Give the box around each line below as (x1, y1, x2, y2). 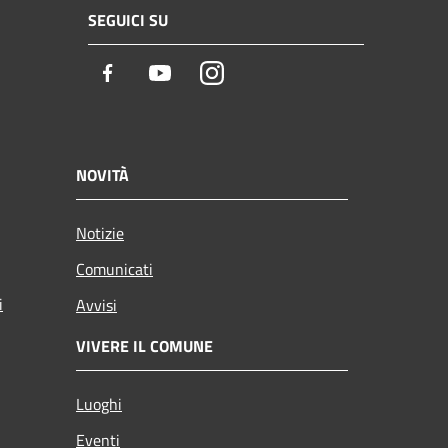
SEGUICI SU (88, 8, 168, 33)
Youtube (171, 60, 234, 88)
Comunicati (76, 256, 153, 281)
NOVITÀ (76, 162, 129, 187)
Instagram (223, 60, 299, 88)
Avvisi (76, 292, 117, 317)
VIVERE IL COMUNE (76, 333, 213, 358)
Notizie (76, 220, 124, 245)
